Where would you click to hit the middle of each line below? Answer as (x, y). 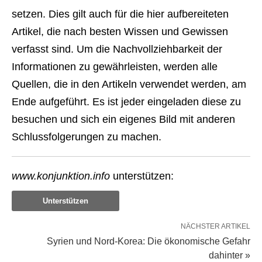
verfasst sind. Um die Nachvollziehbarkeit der (117, 49)
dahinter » (230, 255)
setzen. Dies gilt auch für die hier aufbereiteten (120, 14)
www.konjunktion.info (61, 176)
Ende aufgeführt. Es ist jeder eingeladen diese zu (126, 102)
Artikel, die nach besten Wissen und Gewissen (120, 32)
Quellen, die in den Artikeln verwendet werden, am (129, 84)
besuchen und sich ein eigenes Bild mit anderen (123, 119)
